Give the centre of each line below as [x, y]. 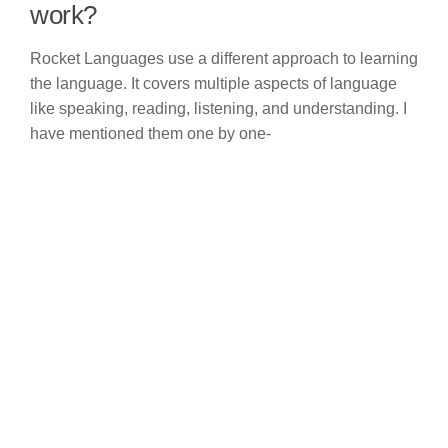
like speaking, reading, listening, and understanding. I [218, 108]
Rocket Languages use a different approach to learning [224, 58]
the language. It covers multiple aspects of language [213, 83]
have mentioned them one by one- [150, 133]
